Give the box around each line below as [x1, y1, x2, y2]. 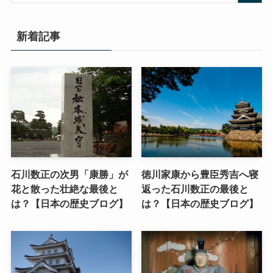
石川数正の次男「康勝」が [10, 169, 128, 180]
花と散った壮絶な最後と [10, 183, 118, 195]
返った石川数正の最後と [141, 183, 249, 195]
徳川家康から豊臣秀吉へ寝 [141, 169, 259, 180]
